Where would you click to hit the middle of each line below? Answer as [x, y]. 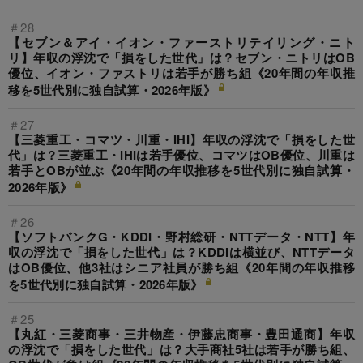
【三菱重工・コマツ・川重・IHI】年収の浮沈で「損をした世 [181, 140]
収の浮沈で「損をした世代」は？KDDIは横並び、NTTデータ [181, 252]
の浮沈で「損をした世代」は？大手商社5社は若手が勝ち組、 [181, 350]
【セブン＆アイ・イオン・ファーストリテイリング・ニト [181, 43]
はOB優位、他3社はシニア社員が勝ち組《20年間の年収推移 [181, 268]
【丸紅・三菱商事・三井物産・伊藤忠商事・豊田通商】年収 [181, 334]
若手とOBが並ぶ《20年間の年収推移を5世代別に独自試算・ [181, 171]
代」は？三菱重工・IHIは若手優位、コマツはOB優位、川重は [181, 155]
